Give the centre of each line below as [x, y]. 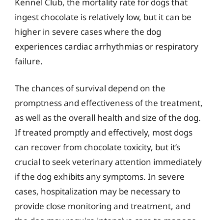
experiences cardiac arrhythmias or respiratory [107, 46]
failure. [29, 61]
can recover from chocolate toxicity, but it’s [97, 147]
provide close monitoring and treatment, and [103, 206]
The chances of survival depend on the [90, 88]
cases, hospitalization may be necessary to [97, 191]
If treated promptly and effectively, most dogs [104, 132]
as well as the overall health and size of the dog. [108, 118]
